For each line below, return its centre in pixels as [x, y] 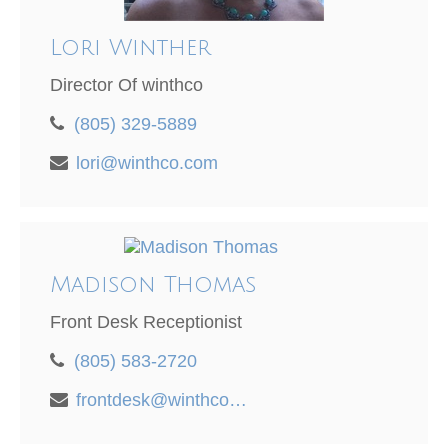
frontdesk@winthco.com [238, 400]
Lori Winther [130, 48]
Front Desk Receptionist [146, 322]
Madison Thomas [153, 285]
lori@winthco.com [147, 163]
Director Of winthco [126, 85]
